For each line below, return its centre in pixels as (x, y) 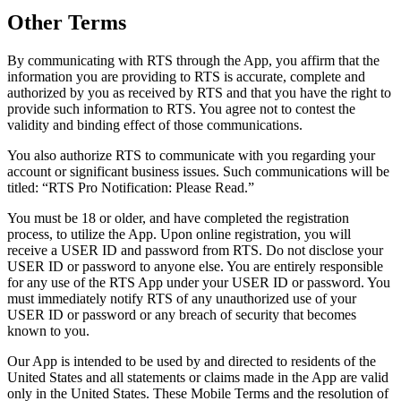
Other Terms (67, 22)
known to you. (48, 330)
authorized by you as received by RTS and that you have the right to (199, 92)
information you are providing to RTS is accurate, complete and (186, 76)
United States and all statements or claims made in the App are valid (198, 377)
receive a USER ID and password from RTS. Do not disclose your (195, 250)
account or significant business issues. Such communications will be (198, 171)
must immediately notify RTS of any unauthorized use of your (182, 298)
